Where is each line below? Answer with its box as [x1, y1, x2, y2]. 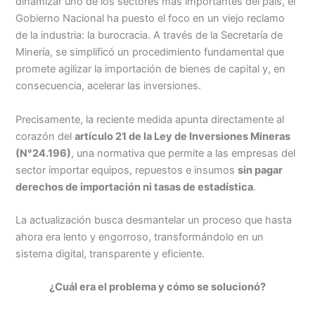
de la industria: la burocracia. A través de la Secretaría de [15, 29, 283, 42]
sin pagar [238, 163, 283, 176]
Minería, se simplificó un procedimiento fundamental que [15, 46, 285, 59]
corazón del [15, 129, 75, 143]
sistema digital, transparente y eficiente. [15, 247, 205, 260]
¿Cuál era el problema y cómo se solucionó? [49, 281, 266, 294]
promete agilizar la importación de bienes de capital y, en [15, 63, 286, 76]
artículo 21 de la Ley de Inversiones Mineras [75, 129, 291, 143]
